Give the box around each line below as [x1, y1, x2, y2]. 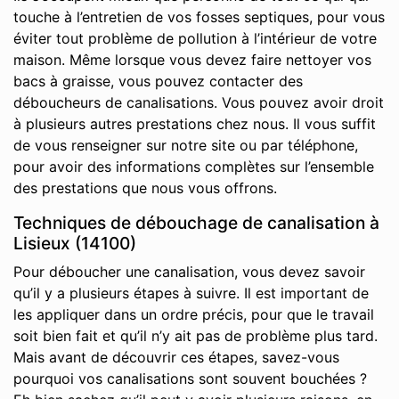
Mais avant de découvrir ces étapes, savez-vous [13, 348, 339, 366]
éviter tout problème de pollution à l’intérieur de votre [13, 29, 377, 47]
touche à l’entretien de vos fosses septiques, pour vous [13, 8, 385, 26]
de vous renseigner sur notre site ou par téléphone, [13, 136, 358, 154]
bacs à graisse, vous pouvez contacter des [13, 72, 303, 90]
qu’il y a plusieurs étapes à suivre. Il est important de [13, 284, 369, 302]
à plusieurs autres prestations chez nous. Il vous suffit [13, 115, 376, 133]
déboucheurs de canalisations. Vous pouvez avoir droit [13, 94, 384, 111]
